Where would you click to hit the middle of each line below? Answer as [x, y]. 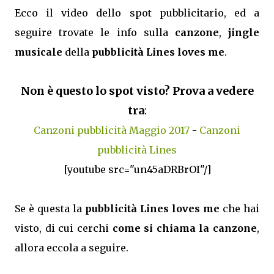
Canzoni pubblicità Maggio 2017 [112, 130]
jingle [244, 32]
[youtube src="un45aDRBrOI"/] [137, 169]
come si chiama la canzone [184, 228]
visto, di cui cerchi [64, 228]
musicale [39, 52]
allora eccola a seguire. [72, 248]
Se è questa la [50, 209]
